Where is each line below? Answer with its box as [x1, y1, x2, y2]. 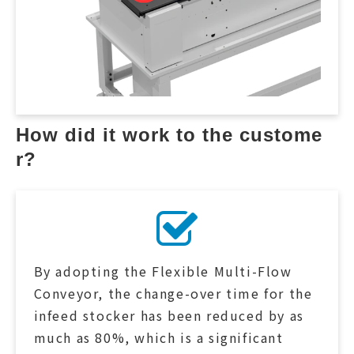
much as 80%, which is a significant [33, 328, 284, 348]
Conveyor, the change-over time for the [33, 284, 313, 303]
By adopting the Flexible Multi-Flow [33, 262, 292, 281]
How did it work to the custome [16, 123, 322, 145]
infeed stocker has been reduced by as [33, 306, 304, 326]
